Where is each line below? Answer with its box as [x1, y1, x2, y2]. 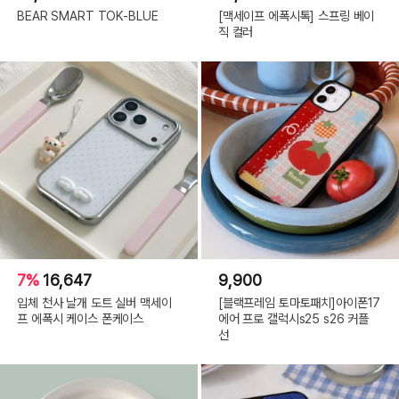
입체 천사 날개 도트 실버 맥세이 [17, 294, 172, 310]
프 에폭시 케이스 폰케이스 [17, 310, 144, 326]
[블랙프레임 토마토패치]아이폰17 [217, 294, 381, 310]
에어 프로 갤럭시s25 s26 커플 [217, 310, 370, 326]
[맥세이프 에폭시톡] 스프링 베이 [217, 7, 375, 23]
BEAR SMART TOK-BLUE [17, 7, 159, 23]
